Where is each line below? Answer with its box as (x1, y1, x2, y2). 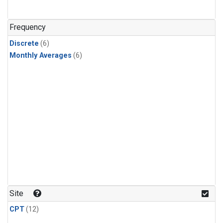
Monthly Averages (9, 51, 72, 60)
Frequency (9, 22, 46, 32)
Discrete (9, 39, 39, 48)
